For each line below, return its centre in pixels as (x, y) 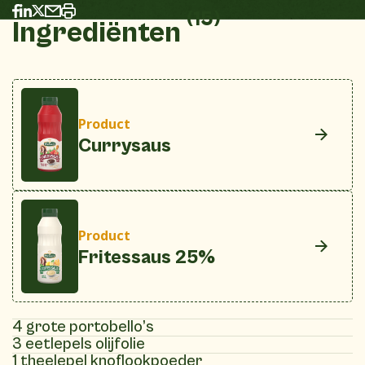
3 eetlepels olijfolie (79, 344)
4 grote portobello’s (83, 327)
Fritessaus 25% (147, 257)
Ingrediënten (99, 33)
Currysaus (125, 146)
